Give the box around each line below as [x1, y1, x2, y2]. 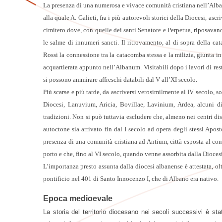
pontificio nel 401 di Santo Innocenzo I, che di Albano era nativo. [43, 174, 219, 182]
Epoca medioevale [43, 194, 112, 203]
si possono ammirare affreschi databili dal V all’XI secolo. [43, 75, 197, 83]
